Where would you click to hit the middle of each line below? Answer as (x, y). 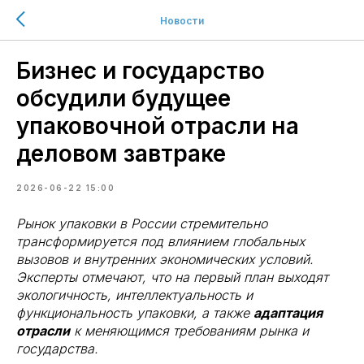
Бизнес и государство (141, 71)
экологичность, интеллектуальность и (134, 295)
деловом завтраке (121, 154)
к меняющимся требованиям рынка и (189, 331)
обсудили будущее (123, 98)
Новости (182, 20)
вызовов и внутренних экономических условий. (165, 259)
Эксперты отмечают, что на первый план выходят (172, 277)
